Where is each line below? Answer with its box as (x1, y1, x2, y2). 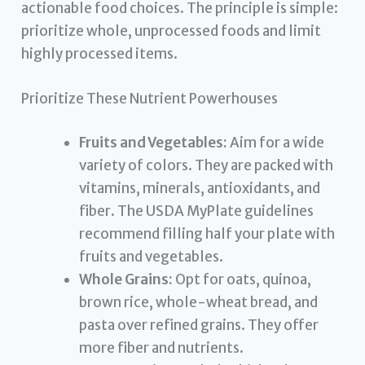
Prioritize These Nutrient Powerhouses (21, 90, 279, 108)
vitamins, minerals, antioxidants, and (79, 178, 321, 197)
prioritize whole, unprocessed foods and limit (21, 22, 322, 41)
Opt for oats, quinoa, (173, 270, 312, 288)
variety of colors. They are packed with (79, 156, 334, 174)
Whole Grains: (79, 270, 174, 288)
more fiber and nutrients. (79, 338, 244, 357)
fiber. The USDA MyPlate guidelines (79, 201, 314, 220)
